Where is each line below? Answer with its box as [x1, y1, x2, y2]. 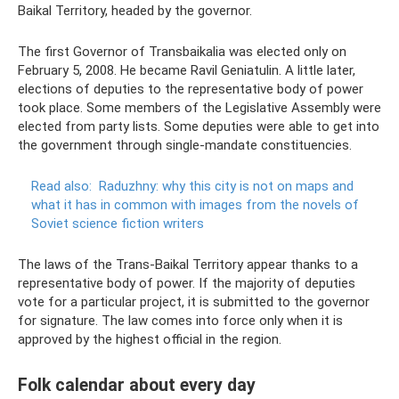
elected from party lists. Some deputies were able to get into [18, 118, 379, 135]
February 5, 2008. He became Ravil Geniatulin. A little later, [18, 62, 355, 79]
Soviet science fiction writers [31, 216, 204, 232]
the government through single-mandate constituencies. [18, 137, 352, 154]
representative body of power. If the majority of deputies [18, 275, 355, 292]
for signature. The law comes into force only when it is [18, 313, 343, 330]
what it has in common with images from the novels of [31, 197, 359, 214]
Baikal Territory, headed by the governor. [18, 3, 252, 20]
